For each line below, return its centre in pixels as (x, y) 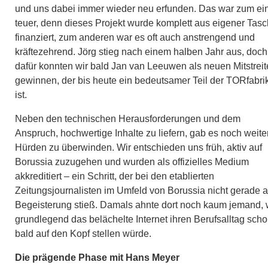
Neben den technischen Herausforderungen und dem (128, 118)
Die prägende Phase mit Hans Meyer (97, 257)
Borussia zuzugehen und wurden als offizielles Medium (132, 162)
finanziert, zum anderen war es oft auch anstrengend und (135, 37)
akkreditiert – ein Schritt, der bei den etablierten (115, 176)
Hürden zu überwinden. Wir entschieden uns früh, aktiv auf (138, 147)
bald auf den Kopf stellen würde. (83, 233)
